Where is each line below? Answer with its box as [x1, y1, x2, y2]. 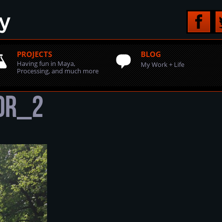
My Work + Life [141, 60, 184, 69]
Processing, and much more [17, 66, 99, 75]
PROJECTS [17, 49, 52, 59]
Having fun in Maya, [17, 59, 75, 68]
